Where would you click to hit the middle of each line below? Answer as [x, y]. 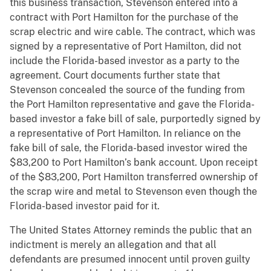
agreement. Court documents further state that [115, 76]
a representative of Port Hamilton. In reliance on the [125, 134]
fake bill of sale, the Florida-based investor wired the [129, 148]
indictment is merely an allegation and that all [113, 245]
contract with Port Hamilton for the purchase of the [124, 18]
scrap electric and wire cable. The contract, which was [132, 32]
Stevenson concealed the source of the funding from [127, 90]
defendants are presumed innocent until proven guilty [130, 260]
